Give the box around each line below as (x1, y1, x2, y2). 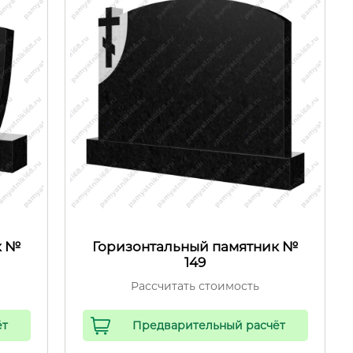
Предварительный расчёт (132, 318, 286, 333)
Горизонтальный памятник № (92, 239, 299, 255)
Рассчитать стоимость (131, 279, 260, 294)
